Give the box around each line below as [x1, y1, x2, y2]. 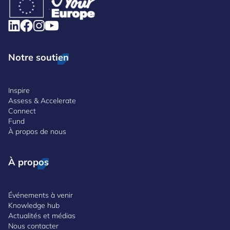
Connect [8, 106, 36, 116]
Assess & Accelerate [8, 95, 76, 105]
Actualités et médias [8, 210, 75, 220]
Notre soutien [8, 51, 69, 63]
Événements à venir [8, 190, 73, 200]
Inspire [8, 85, 30, 95]
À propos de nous [8, 126, 66, 136]
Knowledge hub [8, 200, 60, 210]
